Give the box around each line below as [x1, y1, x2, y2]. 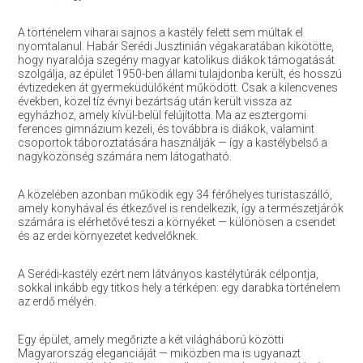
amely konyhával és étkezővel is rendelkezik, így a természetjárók [17, 202, 344, 215]
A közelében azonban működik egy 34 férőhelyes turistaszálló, [17, 188, 332, 201]
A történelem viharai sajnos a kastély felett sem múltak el [17, 26, 303, 39]
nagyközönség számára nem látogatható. [17, 150, 232, 163]
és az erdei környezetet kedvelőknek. [17, 229, 199, 242]
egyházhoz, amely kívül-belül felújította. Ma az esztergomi [17, 109, 306, 122]
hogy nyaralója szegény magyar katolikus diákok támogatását [17, 53, 335, 66]
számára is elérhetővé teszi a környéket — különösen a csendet [17, 216, 335, 228]
